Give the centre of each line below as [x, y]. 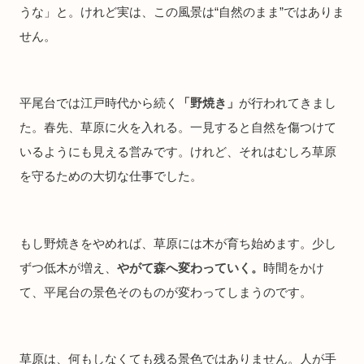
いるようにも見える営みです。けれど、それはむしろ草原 [178, 152]
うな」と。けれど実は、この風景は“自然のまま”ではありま [182, 11]
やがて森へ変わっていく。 [190, 267]
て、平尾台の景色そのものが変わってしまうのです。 [166, 292]
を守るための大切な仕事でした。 [111, 176]
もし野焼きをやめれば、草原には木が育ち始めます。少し [178, 243]
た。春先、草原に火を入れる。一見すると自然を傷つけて [178, 128]
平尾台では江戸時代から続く [99, 103]
